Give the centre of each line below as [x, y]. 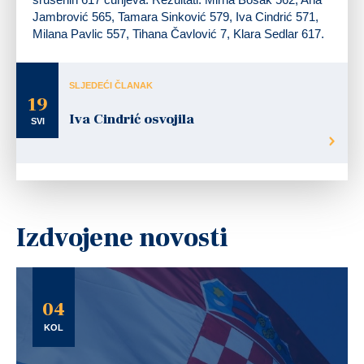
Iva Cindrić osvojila [132, 119]
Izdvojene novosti [122, 238]
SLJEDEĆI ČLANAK [111, 85]
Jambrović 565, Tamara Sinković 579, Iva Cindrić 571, [175, 16]
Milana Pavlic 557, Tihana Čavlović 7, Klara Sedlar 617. [178, 33]
